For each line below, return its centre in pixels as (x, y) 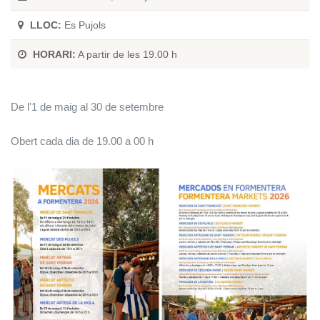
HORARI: (54, 54)
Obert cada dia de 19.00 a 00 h (82, 141)
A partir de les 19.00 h (126, 54)
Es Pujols (84, 25)
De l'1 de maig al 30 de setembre (87, 107)
